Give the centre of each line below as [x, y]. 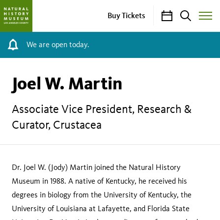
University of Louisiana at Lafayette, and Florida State [101, 208]
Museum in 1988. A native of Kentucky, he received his [99, 181]
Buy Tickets [126, 15]
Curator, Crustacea [57, 124]
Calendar [176, 15]
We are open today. [58, 44]
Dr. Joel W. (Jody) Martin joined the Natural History [96, 167]
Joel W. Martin [67, 83]
